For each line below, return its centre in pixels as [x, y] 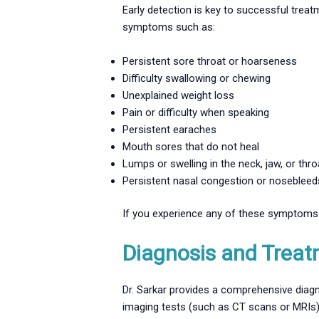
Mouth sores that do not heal [191, 146]
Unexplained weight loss [179, 95]
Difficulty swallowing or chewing [197, 78]
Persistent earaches [170, 129]
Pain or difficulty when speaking [196, 112]
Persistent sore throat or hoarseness [210, 61]
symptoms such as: [169, 27]
